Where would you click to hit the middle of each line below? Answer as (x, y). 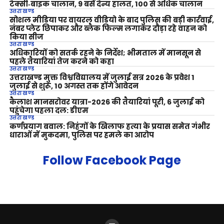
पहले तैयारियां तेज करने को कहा (61, 62)
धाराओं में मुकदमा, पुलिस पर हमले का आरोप (81, 135)
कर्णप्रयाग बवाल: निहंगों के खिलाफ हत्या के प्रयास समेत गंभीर (109, 127)
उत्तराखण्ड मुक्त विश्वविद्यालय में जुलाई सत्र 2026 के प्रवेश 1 (102, 78)
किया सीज (26, 37)
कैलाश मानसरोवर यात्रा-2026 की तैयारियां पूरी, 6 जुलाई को (107, 102)
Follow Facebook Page (112, 160)
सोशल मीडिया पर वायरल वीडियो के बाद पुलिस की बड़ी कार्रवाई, (111, 20)
